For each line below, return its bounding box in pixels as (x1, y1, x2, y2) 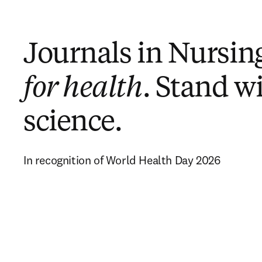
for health (23, 75, 143, 103)
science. (23, 109, 122, 137)
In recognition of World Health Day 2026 (23, 153, 220, 167)
